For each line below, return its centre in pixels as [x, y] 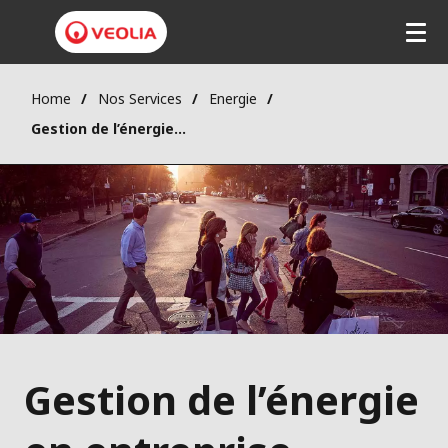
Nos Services [140, 99]
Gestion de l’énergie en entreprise [180, 129]
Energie [233, 99]
